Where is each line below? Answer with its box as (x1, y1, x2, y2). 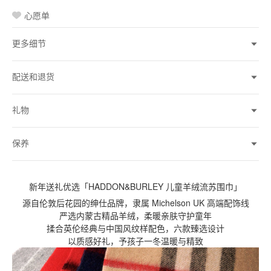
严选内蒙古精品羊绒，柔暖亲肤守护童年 (59, 209, 212, 221)
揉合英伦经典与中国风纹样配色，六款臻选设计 (47, 221, 224, 234)
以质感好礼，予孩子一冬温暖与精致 (68, 234, 203, 247)
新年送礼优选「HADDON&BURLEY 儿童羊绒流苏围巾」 (29, 180, 242, 192)
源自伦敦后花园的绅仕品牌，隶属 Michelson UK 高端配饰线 (22, 196, 249, 209)
